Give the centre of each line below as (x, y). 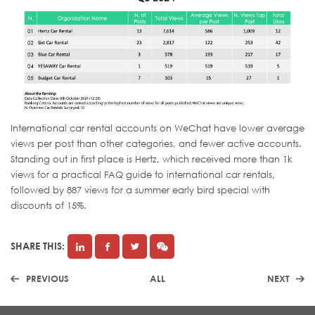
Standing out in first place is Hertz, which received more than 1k (152, 159)
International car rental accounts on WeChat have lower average (157, 128)
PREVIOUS (47, 278)
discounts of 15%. (49, 205)
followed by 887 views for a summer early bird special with (140, 189)
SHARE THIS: (38, 246)
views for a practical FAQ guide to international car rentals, (143, 174)
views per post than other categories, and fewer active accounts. (156, 143)
